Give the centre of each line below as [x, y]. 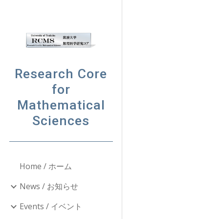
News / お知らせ [49, 186]
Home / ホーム [46, 166]
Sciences [61, 121]
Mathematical [61, 105]
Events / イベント [51, 206]
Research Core [61, 74]
